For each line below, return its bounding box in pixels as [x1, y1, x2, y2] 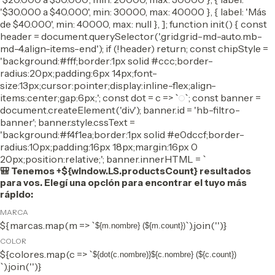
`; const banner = [185, 91, 261, 104]
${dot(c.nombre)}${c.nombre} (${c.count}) [93, 249, 236, 259]
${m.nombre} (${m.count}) [95, 220, 185, 230]
